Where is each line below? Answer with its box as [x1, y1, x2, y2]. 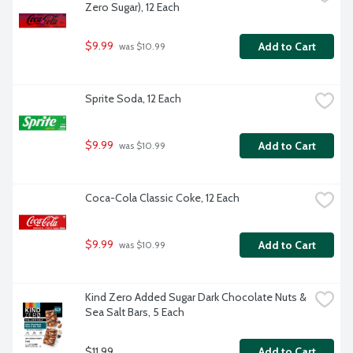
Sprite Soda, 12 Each [85, 91, 181, 106]
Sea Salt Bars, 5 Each [85, 305, 184, 320]
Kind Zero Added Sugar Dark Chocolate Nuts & [85, 290, 307, 305]
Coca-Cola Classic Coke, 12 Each [85, 191, 240, 206]
